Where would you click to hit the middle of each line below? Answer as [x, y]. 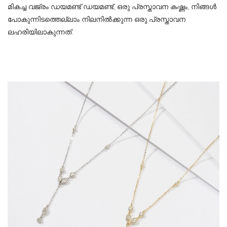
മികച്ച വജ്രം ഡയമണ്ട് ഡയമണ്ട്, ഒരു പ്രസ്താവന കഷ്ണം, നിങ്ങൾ [112, 7]
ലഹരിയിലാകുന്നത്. [40, 33]
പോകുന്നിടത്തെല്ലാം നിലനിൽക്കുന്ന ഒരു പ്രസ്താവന [97, 20]
